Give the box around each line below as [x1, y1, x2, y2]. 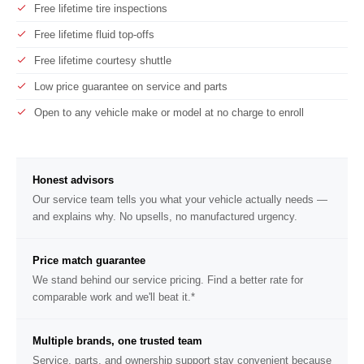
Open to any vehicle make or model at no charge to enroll [34, 106, 304, 119]
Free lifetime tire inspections [34, 2, 167, 15]
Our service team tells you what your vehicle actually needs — [32, 193, 327, 206]
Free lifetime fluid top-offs [34, 28, 154, 41]
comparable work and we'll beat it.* [32, 291, 195, 304]
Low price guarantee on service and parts [34, 80, 227, 93]
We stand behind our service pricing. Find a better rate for [32, 274, 303, 287]
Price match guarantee [32, 254, 145, 267]
